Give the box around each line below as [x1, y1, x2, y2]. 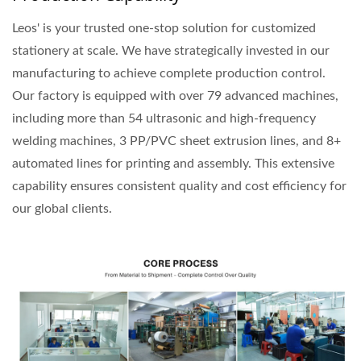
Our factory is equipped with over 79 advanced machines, [12, 89, 338, 103]
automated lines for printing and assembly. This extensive [12, 157, 334, 171]
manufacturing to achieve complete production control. [12, 67, 326, 81]
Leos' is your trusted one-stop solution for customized [12, 22, 316, 35]
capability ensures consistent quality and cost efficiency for [12, 180, 346, 193]
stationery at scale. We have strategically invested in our [12, 44, 330, 58]
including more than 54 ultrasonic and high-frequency [12, 112, 316, 126]
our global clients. [12, 202, 112, 216]
